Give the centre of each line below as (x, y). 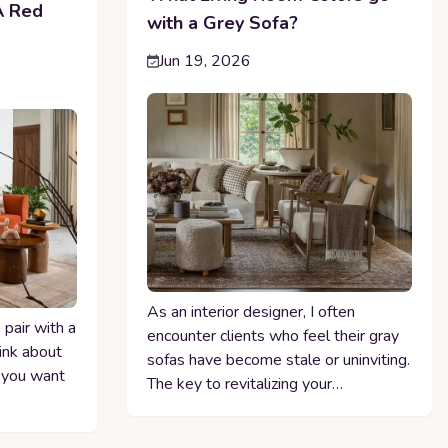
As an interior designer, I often (250, 311)
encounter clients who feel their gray (272, 335)
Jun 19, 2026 (204, 60)
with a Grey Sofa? (222, 22)
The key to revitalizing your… (244, 383)
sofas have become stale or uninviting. (278, 359)
